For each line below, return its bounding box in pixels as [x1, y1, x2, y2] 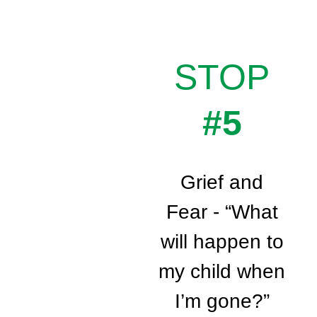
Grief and [180, 171, 264, 194]
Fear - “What [166, 201, 278, 224]
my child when [158, 260, 286, 283]
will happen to [160, 231, 284, 253]
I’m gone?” [174, 290, 270, 313]
